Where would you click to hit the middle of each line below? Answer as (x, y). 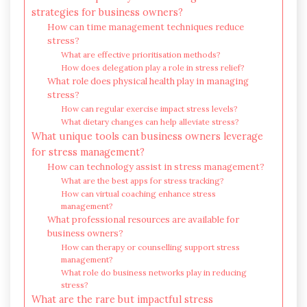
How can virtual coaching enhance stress (139, 193)
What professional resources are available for (143, 219)
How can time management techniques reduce (145, 27)
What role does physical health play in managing (148, 81)
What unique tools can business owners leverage (147, 136)
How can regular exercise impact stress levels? (150, 108)
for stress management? (88, 151)
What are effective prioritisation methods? (141, 54)
